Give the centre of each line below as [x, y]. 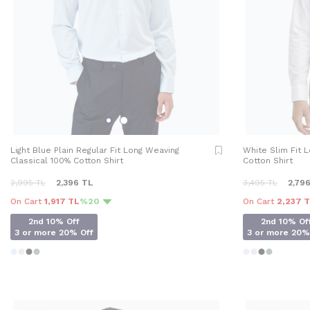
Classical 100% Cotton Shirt [67, 160]
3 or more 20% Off [54, 232]
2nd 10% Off [54, 221]
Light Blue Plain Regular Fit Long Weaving [95, 150]
